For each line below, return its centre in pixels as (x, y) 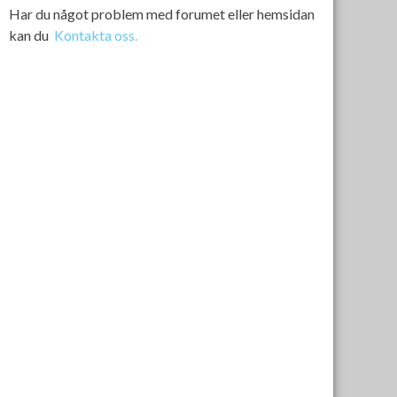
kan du (31, 35)
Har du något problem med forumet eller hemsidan (162, 14)
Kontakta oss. (96, 35)
